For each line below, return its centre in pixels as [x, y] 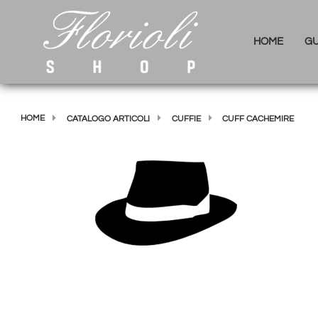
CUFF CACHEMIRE [258, 119]
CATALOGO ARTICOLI [108, 119]
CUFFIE [186, 119]
